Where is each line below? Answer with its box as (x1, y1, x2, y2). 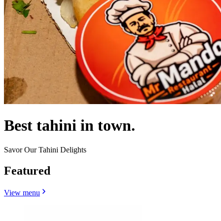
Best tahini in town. (4, 116, 135, 135)
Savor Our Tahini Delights (4, 145, 86, 154)
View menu (4, 188, 40, 197)
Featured (4, 164, 50, 177)
